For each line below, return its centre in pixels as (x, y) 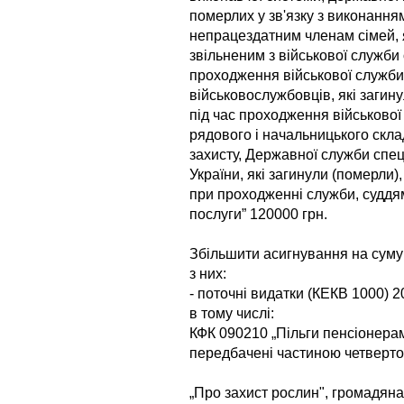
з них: (208, 273)
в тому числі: (232, 313)
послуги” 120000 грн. (258, 214)
